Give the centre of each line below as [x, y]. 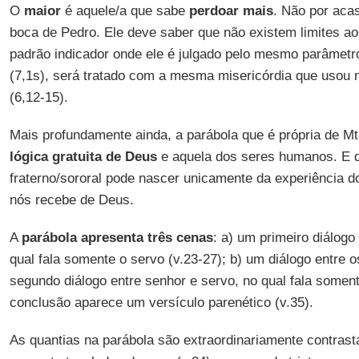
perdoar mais [229, 11]
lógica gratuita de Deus [83, 157]
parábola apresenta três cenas [117, 238]
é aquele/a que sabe [123, 11]
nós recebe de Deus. [71, 200]
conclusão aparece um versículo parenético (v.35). [161, 303]
